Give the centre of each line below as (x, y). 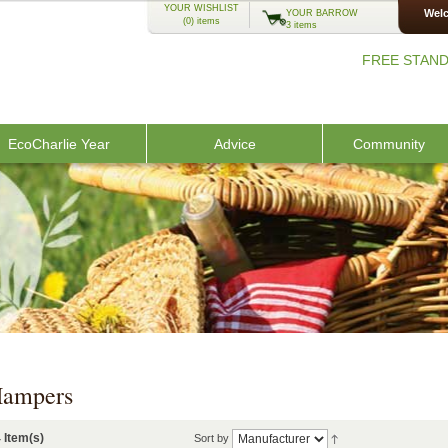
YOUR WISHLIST (201, 8)
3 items (301, 25)
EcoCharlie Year (58, 144)
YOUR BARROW (322, 13)
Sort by (211, 437)
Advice (234, 144)
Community (388, 144)
